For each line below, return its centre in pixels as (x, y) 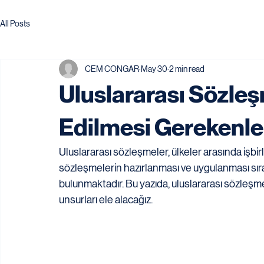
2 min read (187, 69)
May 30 (154, 69)
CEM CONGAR (112, 69)
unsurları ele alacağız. (106, 200)
